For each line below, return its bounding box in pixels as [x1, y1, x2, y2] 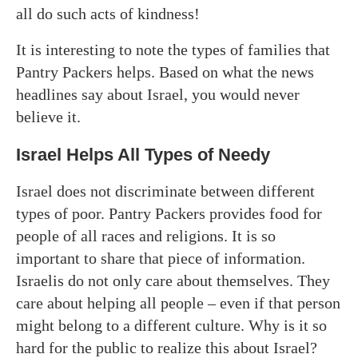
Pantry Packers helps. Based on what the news [16, 63, 314, 81]
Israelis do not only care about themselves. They [16, 272, 330, 289]
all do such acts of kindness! [16, 5, 200, 22]
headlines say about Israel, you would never [16, 86, 300, 103]
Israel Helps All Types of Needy [16, 145, 270, 165]
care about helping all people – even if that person [16, 294, 340, 312]
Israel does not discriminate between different [16, 182, 315, 200]
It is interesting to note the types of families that [16, 41, 330, 58]
